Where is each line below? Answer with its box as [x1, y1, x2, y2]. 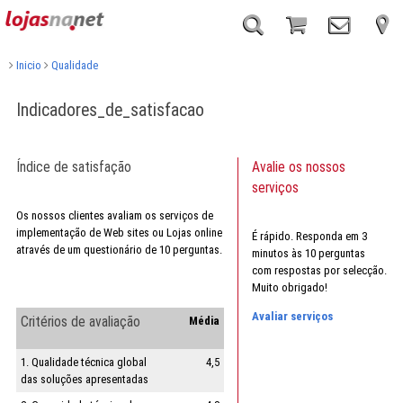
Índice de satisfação [15, 158, 131, 175]
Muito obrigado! [251, 280, 327, 294]
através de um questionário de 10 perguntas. [15, 242, 222, 256]
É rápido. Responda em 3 [251, 228, 367, 243]
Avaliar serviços [251, 309, 333, 323]
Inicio [13, 58, 41, 72]
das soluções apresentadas [20, 372, 148, 386]
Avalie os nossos [251, 158, 345, 175]
